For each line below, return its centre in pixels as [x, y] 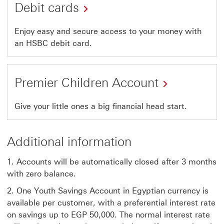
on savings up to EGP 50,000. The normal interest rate [108, 215]
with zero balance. [41, 174]
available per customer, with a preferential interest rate [111, 203]
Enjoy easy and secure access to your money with [108, 31]
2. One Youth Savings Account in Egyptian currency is [108, 191]
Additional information [69, 141]
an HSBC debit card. [53, 43]
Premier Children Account [86, 82]
